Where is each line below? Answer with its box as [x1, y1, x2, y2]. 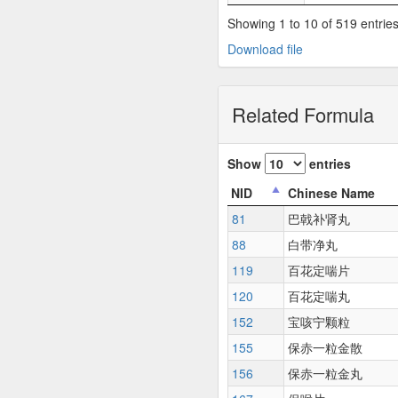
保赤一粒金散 [288, 338, 362, 356]
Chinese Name [288, 184, 375, 202]
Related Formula [232, 100, 374, 128]
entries [306, 155, 351, 172]
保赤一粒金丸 [288, 364, 362, 382]
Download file [227, 40, 303, 58]
